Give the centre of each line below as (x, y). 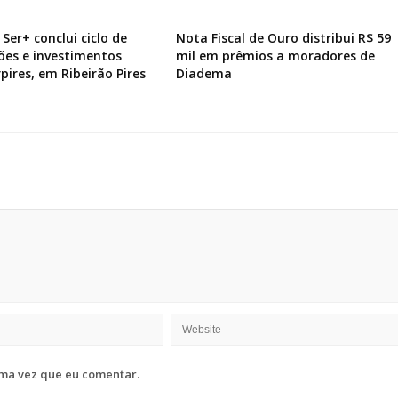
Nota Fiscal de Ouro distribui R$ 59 (283, 37)
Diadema (203, 73)
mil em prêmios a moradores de (275, 55)
